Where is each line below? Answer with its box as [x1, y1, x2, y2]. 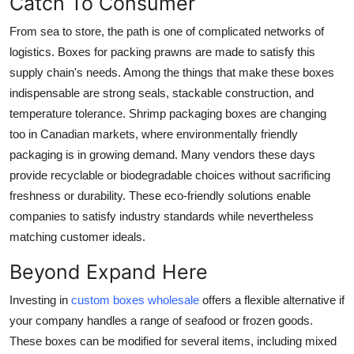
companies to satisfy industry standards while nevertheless [9, 209, 314, 223]
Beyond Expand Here [9, 259, 208, 284]
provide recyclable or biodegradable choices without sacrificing [9, 168, 330, 182]
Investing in [9, 292, 71, 307]
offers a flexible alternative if [202, 292, 345, 307]
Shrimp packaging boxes [129, 106, 260, 120]
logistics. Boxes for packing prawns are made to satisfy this [9, 44, 315, 58]
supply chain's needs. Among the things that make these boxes [9, 65, 334, 79]
